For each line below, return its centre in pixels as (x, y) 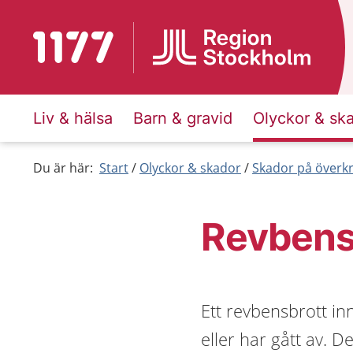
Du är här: (63, 168)
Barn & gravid (183, 118)
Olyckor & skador (190, 168)
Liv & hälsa (73, 118)
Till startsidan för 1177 (99, 41)
